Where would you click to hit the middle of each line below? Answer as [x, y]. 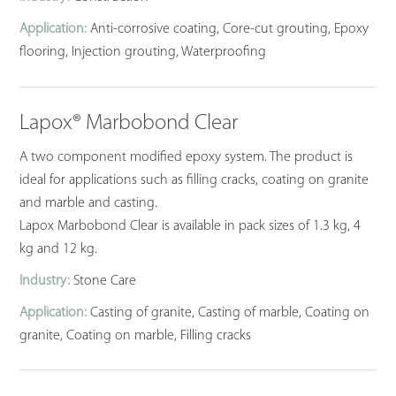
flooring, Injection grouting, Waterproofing [143, 53]
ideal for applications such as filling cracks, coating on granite [194, 180]
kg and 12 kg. [59, 249]
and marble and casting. [89, 203]
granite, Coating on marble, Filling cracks [136, 335]
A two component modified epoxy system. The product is [187, 157]
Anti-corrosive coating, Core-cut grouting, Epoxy [228, 30]
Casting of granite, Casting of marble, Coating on [228, 312]
